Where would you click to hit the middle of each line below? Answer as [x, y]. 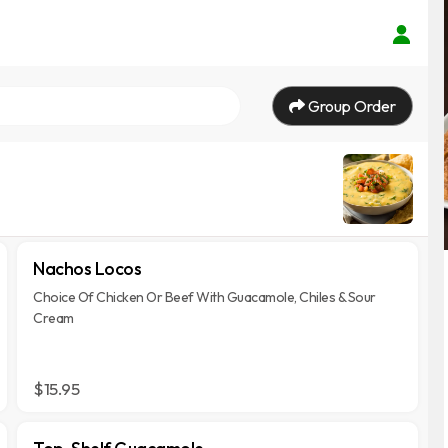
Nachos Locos [87, 268]
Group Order [350, 106]
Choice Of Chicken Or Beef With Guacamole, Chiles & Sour [204, 297]
